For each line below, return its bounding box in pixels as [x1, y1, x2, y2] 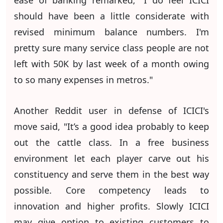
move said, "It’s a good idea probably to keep [14, 120, 209, 132]
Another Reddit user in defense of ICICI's [14, 105, 209, 116]
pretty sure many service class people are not [14, 42, 209, 54]
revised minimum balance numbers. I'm [14, 26, 209, 38]
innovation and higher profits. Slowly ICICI [14, 200, 209, 212]
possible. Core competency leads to [14, 184, 209, 196]
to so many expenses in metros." [14, 74, 153, 86]
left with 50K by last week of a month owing [14, 58, 209, 70]
